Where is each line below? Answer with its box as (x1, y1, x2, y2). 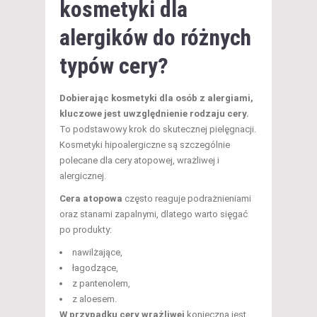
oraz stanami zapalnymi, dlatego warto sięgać (59, 208, 248, 219)
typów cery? (59, 52, 168, 79)
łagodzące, (72, 262, 118, 273)
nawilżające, (72, 246, 122, 258)
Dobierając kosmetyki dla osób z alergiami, (59, 92, 253, 103)
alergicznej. (59, 170, 106, 181)
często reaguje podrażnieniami (122, 192, 251, 204)
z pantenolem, (72, 277, 130, 289)
